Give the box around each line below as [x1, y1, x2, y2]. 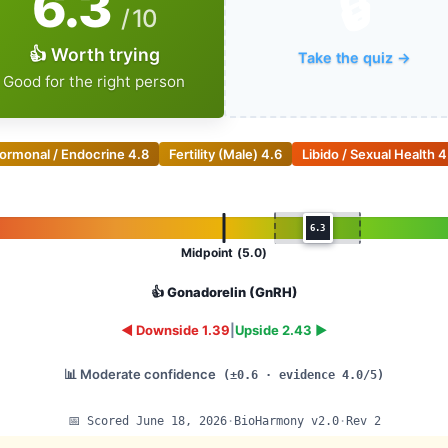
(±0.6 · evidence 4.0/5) [223, 368, 384, 383]
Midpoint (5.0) [180, 245, 268, 261]
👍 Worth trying [28, 44, 160, 66]
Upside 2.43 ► [235, 322, 327, 339]
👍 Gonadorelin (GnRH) [150, 284, 298, 301]
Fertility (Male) [168, 146, 258, 163]
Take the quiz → [297, 49, 411, 67]
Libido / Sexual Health [301, 146, 435, 163]
